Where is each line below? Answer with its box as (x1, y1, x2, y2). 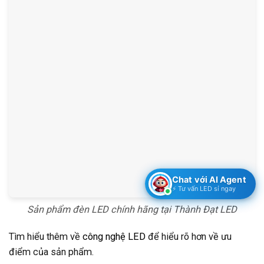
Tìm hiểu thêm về (9, 230, 82, 242)
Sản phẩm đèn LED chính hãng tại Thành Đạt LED (27, 203, 237, 215)
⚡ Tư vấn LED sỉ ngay (172, 184, 236, 193)
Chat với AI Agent (172, 174, 246, 185)
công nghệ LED (82, 230, 146, 242)
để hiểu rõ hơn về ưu (146, 230, 232, 242)
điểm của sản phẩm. (9, 246, 94, 258)
